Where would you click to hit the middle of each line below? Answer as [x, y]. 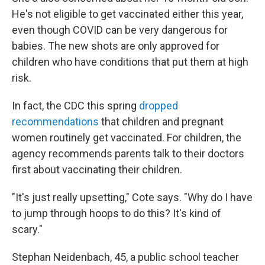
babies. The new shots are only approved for [116, 46]
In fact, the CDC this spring [75, 106]
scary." [27, 229]
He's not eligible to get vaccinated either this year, [127, 14]
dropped [159, 106]
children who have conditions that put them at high [130, 62]
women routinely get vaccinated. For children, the [127, 138]
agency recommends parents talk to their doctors [128, 153]
